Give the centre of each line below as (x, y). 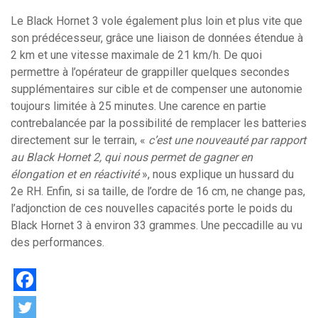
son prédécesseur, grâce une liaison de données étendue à (157, 38)
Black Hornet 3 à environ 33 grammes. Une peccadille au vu (157, 225)
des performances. (57, 242)
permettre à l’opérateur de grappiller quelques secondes (150, 72)
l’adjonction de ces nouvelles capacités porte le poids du (152, 208)
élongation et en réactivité (75, 174)
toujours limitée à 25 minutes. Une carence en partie (138, 106)
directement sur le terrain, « (79, 140)
